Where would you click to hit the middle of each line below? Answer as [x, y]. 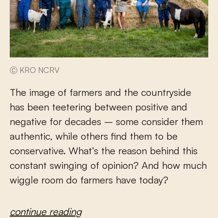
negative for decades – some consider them [106, 122]
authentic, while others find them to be [94, 136]
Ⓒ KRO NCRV [35, 70]
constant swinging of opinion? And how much [108, 165]
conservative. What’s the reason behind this [104, 151]
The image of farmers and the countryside [100, 92]
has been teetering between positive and [99, 107]
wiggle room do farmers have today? [89, 180]
